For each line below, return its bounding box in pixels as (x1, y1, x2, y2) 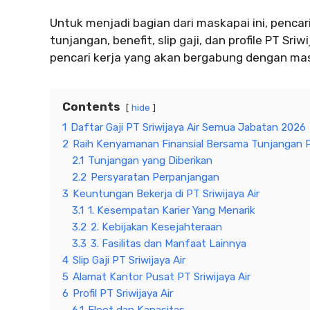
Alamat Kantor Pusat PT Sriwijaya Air (73, 270, 250, 283)
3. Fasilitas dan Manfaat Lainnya (91, 237, 246, 250)
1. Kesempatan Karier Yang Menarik (88, 203, 255, 217)
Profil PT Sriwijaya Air (73, 286, 173, 300)
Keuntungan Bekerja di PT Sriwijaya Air (73, 187, 259, 200)
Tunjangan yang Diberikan (88, 154, 212, 167)
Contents (62, 99, 120, 113)
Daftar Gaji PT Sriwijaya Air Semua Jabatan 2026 (71, 120, 306, 134)
